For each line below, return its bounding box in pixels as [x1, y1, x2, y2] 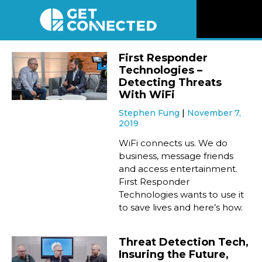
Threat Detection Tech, [119, 236, 249, 249]
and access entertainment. [119, 163, 238, 175]
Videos [208, 108, 239, 120]
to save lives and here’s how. [119, 202, 243, 213]
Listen [208, 142, 236, 154]
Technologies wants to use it [119, 189, 244, 201]
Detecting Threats [119, 76, 222, 89]
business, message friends [119, 150, 234, 162]
